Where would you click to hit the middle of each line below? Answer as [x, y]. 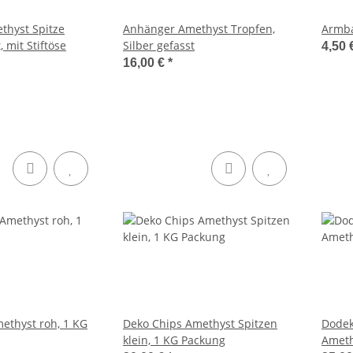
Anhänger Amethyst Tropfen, [199, 29]
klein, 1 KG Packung [174, 340]
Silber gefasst [159, 45]
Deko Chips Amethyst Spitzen [200, 323]
